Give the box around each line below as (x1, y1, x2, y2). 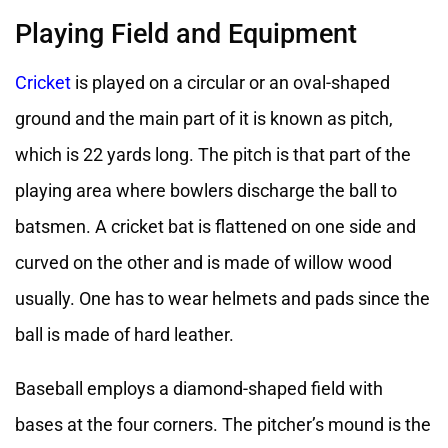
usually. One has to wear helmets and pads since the (15, 288, 430, 310)
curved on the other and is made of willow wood (15, 252, 392, 274)
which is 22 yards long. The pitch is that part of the (15, 144, 411, 166)
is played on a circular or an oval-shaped (71, 72, 390, 94)
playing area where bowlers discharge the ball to (15, 180, 397, 202)
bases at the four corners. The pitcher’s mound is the (15, 414, 431, 436)
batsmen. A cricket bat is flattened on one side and (15, 216, 416, 238)
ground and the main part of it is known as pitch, (15, 108, 393, 130)
